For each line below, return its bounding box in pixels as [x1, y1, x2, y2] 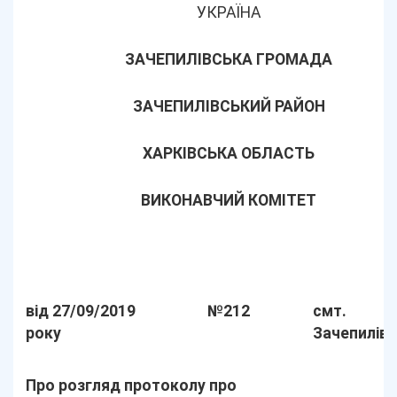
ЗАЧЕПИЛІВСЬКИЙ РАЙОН [132, 97, 325, 115]
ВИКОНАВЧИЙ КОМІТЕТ [141, 191, 316, 209]
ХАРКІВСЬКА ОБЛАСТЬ [143, 144, 315, 162]
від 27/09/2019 [26, 302, 136, 320]
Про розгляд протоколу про [26, 377, 237, 394]
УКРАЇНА [197, 4, 261, 21]
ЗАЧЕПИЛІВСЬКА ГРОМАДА [125, 51, 332, 68]
